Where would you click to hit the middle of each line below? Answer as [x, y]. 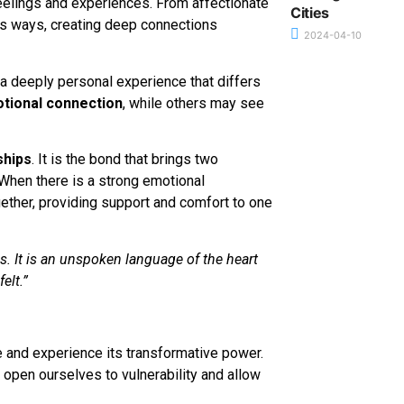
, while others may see [193, 103]
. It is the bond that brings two [125, 160]
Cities [310, 13]
